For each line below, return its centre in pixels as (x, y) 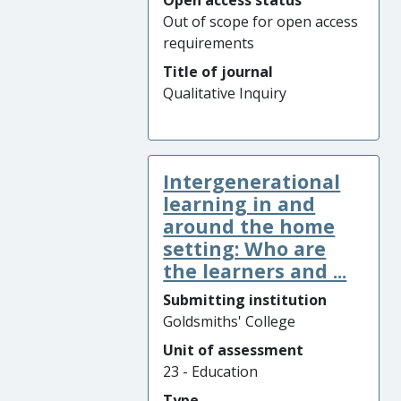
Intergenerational (252, 181)
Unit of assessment (234, 350)
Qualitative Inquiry (225, 93)
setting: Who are (245, 248)
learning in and (239, 204)
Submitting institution (245, 300)
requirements (209, 43)
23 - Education (211, 371)
